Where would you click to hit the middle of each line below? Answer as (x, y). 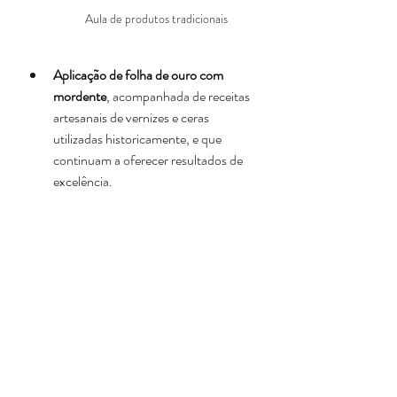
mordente (80, 97)
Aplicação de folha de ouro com (140, 75)
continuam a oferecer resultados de (149, 160)
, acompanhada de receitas (179, 97)
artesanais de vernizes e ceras (132, 118)
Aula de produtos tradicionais (156, 19)
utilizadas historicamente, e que (139, 139)
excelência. (83, 182)
